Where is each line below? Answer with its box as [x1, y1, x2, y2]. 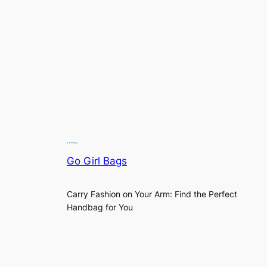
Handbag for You [67, 201, 133, 212]
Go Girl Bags [67, 155, 127, 167]
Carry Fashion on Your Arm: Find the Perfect [67, 188, 237, 199]
